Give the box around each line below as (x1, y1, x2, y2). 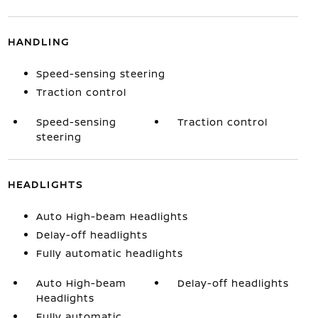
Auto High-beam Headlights (35, 209, 188, 224)
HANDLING (7, 35, 70, 49)
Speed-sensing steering (35, 67, 165, 81)
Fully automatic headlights (35, 246, 183, 261)
